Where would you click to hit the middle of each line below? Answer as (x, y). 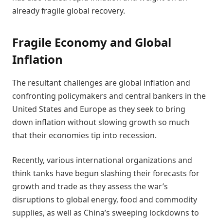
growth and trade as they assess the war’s (90, 187)
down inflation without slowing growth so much (101, 122)
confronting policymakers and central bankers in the (109, 96)
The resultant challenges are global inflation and (101, 82)
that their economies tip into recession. (84, 135)
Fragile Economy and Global (92, 42)
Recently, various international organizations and (102, 160)
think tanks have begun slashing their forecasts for (106, 173)
